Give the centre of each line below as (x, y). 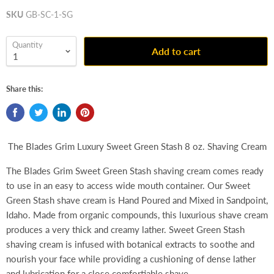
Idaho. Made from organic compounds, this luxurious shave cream (137, 215)
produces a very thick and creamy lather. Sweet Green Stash (125, 230)
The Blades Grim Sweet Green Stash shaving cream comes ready (135, 171)
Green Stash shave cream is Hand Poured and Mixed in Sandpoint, (137, 200)
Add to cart (176, 51)
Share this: (24, 89)
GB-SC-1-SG (49, 15)
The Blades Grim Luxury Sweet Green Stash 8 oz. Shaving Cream (137, 146)
